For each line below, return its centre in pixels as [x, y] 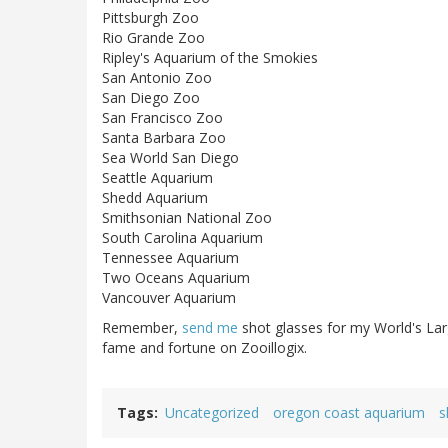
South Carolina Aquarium [182, 238]
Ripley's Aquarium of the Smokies [210, 58]
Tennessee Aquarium [170, 258]
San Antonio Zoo [157, 78]
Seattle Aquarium [157, 178]
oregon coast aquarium [349, 413]
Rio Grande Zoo [153, 38]
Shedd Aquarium [155, 198]
